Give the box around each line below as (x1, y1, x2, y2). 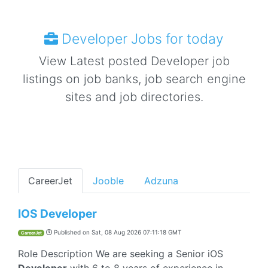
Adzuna (144, 175, 178, 187)
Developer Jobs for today (58, 31, 224, 47)
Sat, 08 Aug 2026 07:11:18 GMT (92, 229, 181, 236)
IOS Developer (18, 206, 97, 221)
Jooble (93, 175, 124, 187)
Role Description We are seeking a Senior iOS (18, 248, 223, 260)
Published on (52, 229, 92, 236)
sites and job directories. (65, 90, 203, 104)
